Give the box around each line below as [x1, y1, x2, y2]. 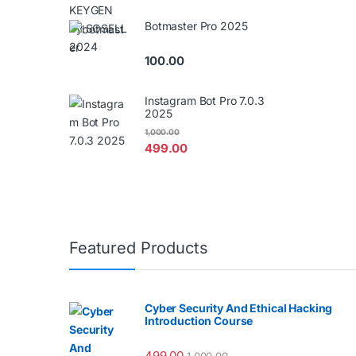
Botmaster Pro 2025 [145, 18, 248, 33]
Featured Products [69, 238, 208, 258]
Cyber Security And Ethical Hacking [145, 301, 333, 315]
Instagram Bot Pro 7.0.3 [145, 93, 265, 107]
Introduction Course [145, 314, 253, 328]
